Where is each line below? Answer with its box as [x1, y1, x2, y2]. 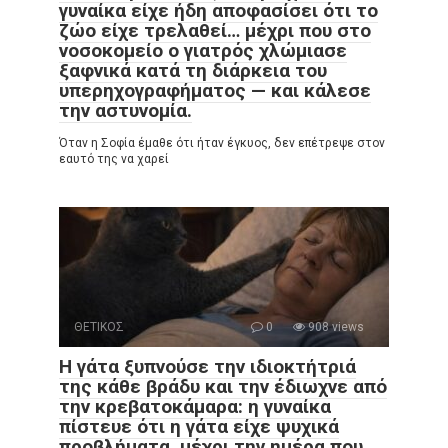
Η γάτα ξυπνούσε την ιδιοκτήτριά [59, 355, 356, 378]
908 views [305, 320, 364, 334]
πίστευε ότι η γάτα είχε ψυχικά [59, 415, 339, 438]
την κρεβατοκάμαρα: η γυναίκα [59, 395, 331, 418]
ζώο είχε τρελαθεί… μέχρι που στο [59, 19, 371, 42]
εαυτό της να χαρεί [59, 152, 169, 166]
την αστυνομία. [59, 99, 192, 122]
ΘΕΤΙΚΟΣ [74, 320, 124, 334]
